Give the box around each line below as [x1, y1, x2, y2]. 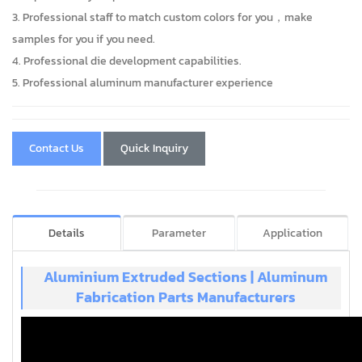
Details [48, 224, 85, 242]
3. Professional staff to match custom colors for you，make [12, 8, 313, 26]
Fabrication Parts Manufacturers [75, 285, 296, 308]
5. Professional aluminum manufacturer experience [12, 74, 273, 91]
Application [263, 224, 322, 242]
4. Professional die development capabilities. [12, 52, 242, 69]
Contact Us [29, 139, 84, 157]
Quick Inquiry [120, 139, 188, 157]
